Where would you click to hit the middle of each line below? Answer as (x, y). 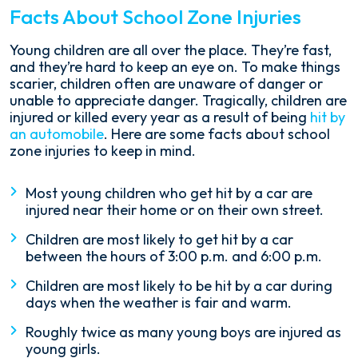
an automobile (57, 134)
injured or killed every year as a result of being (160, 117)
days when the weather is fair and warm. (159, 303)
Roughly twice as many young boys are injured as (183, 332)
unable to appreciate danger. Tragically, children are (178, 101)
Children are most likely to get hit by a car (159, 240)
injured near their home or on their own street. (175, 210)
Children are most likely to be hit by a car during (179, 286)
